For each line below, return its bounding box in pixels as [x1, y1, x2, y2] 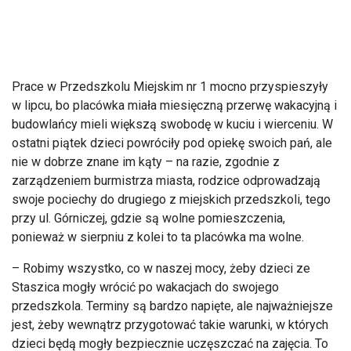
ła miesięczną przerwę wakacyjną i [147, 98, 337, 114]
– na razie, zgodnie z [165, 154, 280, 170]
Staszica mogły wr [12, 280, 113, 295]
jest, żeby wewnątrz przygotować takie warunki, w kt [12, 317, 299, 333]
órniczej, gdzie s [62, 211, 152, 226]
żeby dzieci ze [230, 261, 310, 277]
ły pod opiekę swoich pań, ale [171, 136, 332, 151]
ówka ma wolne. [217, 230, 304, 245]
